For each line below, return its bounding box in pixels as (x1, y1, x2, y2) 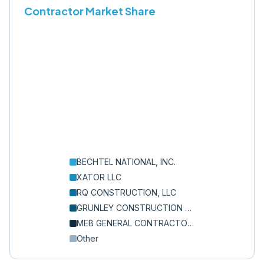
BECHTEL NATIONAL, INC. (77, 157, 176, 167)
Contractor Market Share (24, 4, 156, 18)
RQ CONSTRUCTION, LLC (77, 187, 176, 197)
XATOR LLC (77, 172, 121, 182)
